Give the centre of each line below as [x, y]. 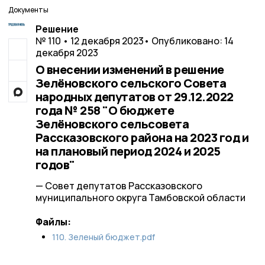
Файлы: [53, 222]
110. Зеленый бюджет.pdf [103, 237]
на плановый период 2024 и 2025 [128, 151]
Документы [28, 10]
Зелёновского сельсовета [112, 124]
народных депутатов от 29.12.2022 [134, 97]
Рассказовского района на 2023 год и [142, 138]
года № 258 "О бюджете [104, 110]
